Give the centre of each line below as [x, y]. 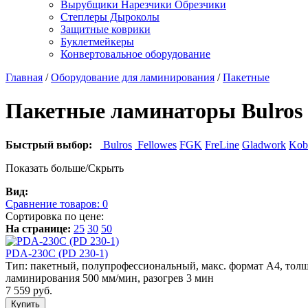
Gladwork [264, 144]
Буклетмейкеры [97, 42]
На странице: [38, 228]
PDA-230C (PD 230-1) [57, 253]
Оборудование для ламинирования [133, 77]
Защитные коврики [106, 29]
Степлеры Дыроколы [110, 17]
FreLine [222, 144]
